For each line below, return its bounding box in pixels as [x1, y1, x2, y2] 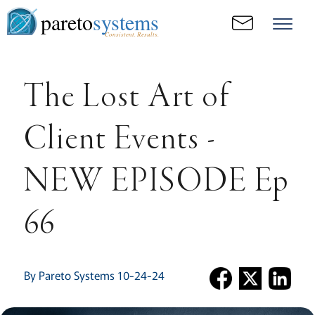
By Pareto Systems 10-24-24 [23, 266, 165, 283]
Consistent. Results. [104, 30, 159, 38]
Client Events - [23, 123, 217, 158]
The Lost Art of [23, 81, 230, 116]
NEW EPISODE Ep [23, 165, 290, 200]
